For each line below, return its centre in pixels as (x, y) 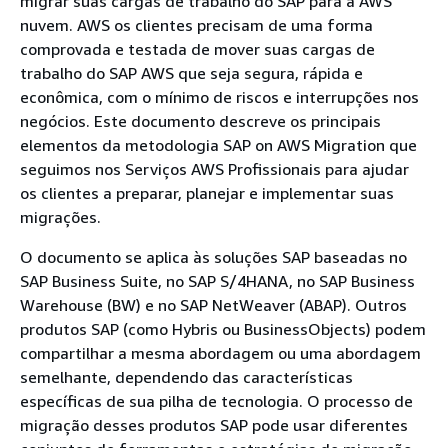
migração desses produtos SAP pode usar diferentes (214, 425)
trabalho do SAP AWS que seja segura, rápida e (191, 73)
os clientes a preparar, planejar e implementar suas (207, 193)
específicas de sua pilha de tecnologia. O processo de (216, 401)
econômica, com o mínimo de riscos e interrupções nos (219, 97)
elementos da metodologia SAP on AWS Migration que (218, 145)
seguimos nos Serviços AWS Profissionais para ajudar (214, 169)
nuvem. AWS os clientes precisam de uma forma (196, 25)
